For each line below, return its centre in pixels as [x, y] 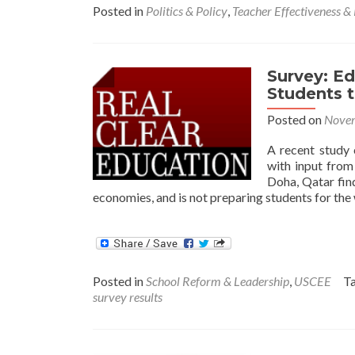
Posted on [296, 119]
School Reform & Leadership [218, 281]
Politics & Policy [187, 10]
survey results [128, 296]
